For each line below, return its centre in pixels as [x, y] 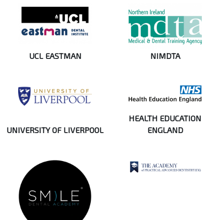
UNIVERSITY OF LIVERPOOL [55, 130]
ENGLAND [165, 130]
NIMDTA [165, 56]
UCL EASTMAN [55, 56]
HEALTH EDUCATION [165, 118]
